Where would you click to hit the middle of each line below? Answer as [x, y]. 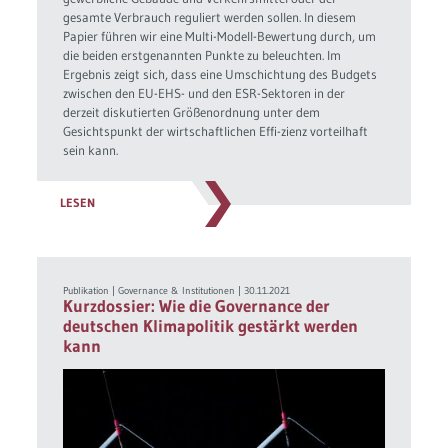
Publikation [86, 291]
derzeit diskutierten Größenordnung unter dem [192, 111]
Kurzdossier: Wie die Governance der [197, 306]
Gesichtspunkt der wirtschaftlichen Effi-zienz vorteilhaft [216, 130]
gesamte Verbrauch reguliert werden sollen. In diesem [210, 16]
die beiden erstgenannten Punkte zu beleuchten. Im [202, 54]
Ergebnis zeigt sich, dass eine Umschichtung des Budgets [220, 73]
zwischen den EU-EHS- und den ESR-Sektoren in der [204, 92]
